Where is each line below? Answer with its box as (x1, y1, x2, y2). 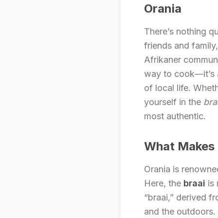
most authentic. (144, 111, 206, 121)
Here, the (144, 178, 183, 188)
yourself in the (144, 97, 203, 107)
